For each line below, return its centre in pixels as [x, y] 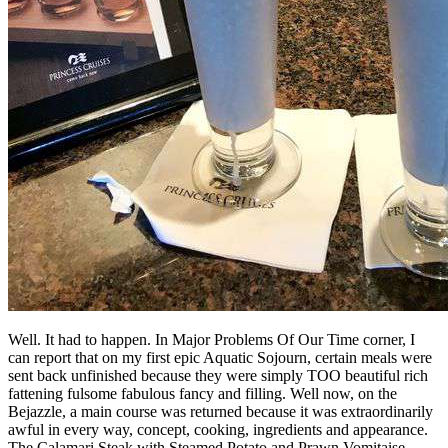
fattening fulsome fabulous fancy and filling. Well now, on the [202, 394]
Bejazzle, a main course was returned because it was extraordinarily [220, 412]
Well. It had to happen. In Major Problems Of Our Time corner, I [211, 340]
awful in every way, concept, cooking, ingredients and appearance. [218, 430]
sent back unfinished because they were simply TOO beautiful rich [218, 376]
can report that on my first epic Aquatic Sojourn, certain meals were [220, 358]
